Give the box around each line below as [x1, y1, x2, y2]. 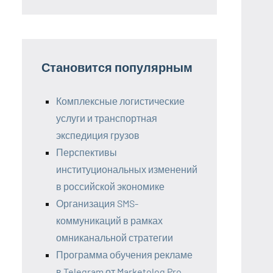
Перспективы [56, 146, 117, 158]
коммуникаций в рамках [56, 214, 163, 226]
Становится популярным [41, 59, 193, 74]
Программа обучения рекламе [56, 248, 193, 260]
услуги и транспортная [56, 112, 157, 124]
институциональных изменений [56, 163, 197, 175]
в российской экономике [56, 180, 165, 192]
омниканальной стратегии [56, 231, 173, 243]
